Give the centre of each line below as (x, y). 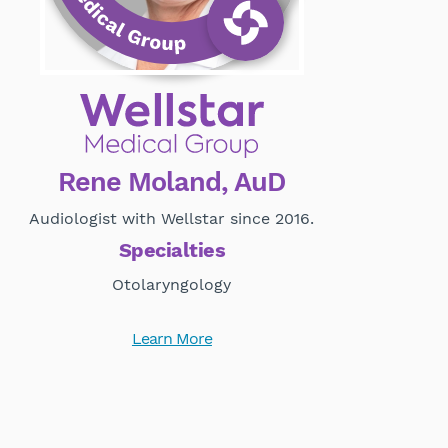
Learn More (171, 339)
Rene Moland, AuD (172, 182)
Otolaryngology (172, 285)
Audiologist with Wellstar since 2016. (172, 219)
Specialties (172, 250)
